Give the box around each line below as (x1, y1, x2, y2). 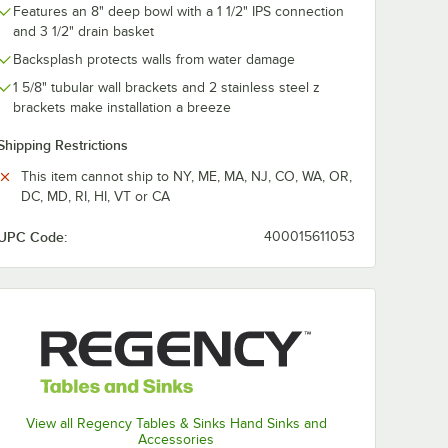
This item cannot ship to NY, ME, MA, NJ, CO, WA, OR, (21, 169, 352, 184)
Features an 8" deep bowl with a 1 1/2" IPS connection (13, 4, 344, 19)
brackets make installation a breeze (13, 100, 231, 115)
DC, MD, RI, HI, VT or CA (21, 189, 170, 204)
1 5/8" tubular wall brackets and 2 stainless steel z (13, 80, 320, 95)
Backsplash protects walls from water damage (13, 52, 295, 67)
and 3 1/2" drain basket (13, 24, 154, 39)
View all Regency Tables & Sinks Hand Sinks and (25, 416, 327, 432)
